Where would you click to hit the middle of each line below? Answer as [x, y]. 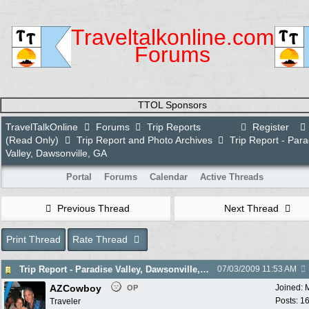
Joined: [290, 288]
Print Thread [33, 239]
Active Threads [231, 177]
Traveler [65, 301]
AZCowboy [76, 288]
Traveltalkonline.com [172, 37]
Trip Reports [174, 127]
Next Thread [253, 208]
